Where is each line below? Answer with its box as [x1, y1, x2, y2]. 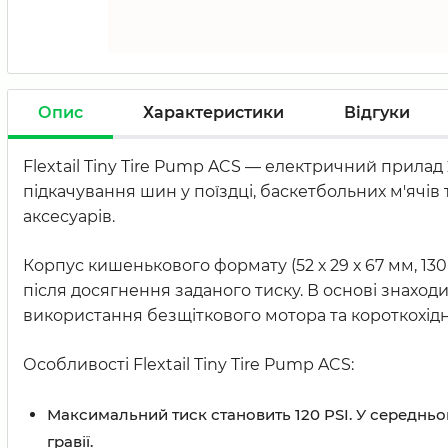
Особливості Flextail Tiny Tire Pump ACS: [23, 355, 354, 374]
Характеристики [143, 102, 284, 122]
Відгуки [344, 102, 410, 122]
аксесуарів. [23, 207, 115, 226]
